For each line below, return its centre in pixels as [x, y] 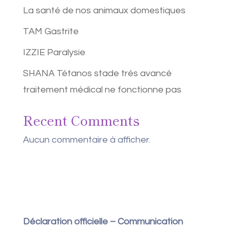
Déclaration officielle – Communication [103, 222]
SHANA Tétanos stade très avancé [97, 73]
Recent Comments [81, 120]
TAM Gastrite [51, 31]
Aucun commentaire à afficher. [86, 140]
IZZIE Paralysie [54, 52]
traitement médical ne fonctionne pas [102, 90]
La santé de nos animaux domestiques [104, 10]
